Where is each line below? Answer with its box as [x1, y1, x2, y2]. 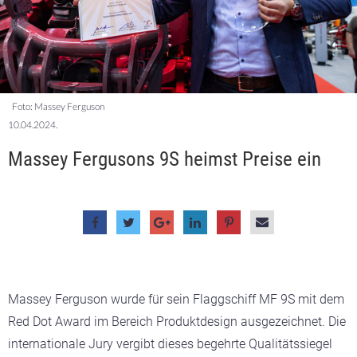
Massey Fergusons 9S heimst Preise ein [8, 147, 321, 171]
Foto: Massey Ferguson [12, 100, 104, 112]
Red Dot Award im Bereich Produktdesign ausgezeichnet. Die [8, 313, 346, 329]
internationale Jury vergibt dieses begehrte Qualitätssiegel [8, 335, 332, 351]
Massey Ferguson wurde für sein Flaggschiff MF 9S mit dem [8, 291, 344, 307]
